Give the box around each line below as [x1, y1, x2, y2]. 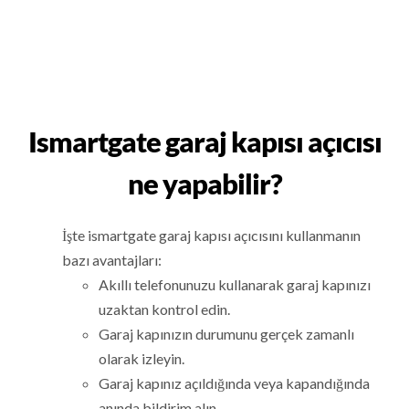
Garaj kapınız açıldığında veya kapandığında [99, 374, 371, 393]
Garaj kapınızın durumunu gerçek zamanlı [99, 325, 355, 343]
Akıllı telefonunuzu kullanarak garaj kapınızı [99, 276, 372, 294]
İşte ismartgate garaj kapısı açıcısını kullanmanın [62, 226, 362, 245]
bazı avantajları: [62, 251, 163, 269]
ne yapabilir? [127, 166, 282, 201]
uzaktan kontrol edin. [99, 300, 231, 319]
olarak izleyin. [99, 350, 185, 368]
